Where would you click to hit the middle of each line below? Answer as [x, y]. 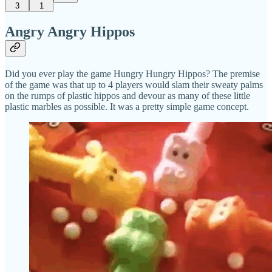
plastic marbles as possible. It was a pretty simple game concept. [127, 107]
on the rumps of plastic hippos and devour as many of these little [127, 96]
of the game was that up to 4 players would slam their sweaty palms [134, 85]
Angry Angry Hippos [70, 32]
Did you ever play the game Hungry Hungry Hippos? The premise [132, 74]
